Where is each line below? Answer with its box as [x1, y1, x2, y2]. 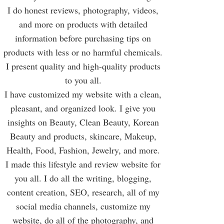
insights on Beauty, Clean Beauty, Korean [7, 116, 159, 128]
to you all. [64, 74, 101, 86]
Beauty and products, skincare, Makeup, [9, 130, 156, 142]
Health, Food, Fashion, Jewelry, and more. [6, 144, 160, 156]
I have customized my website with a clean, [4, 88, 161, 100]
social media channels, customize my [15, 200, 150, 212]
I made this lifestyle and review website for [5, 158, 160, 170]
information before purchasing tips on [15, 32, 151, 44]
